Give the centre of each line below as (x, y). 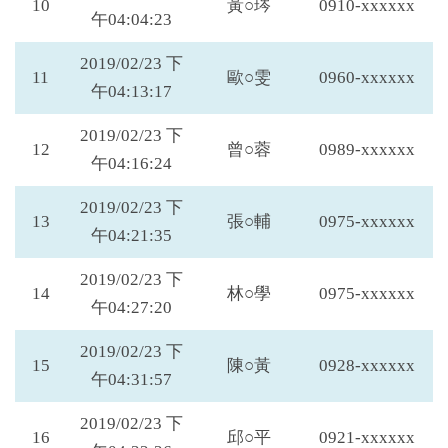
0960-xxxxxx (367, 77)
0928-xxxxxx (367, 365)
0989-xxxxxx (367, 149)
